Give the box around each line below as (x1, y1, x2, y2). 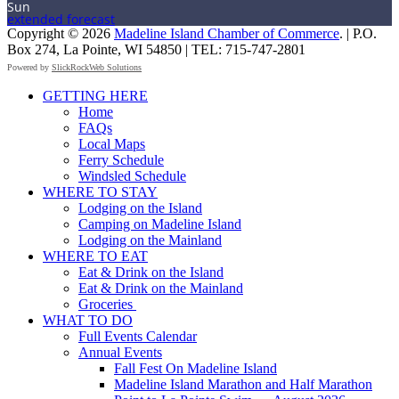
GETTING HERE (43, 87, 148, 103)
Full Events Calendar (78, 328, 197, 344)
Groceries (78, 296, 136, 312)
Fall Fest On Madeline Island (114, 360, 277, 376)
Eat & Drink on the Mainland (78, 280, 243, 296)
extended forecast (7, 10, 115, 28)
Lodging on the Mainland (78, 232, 222, 248)
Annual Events (78, 344, 162, 360)
